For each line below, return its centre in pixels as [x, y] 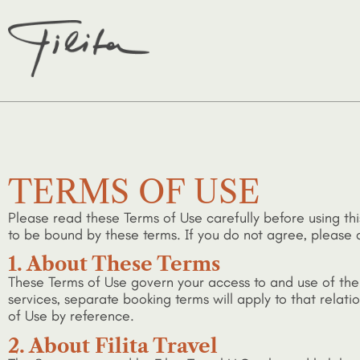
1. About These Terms [114, 264]
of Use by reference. [71, 316]
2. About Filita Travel [113, 346]
